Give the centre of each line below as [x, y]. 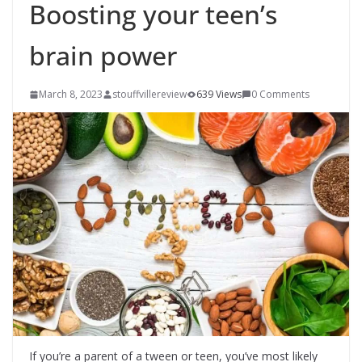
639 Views [219, 94]
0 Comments [280, 94]
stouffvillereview [149, 94]
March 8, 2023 [71, 94]
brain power [103, 55]
